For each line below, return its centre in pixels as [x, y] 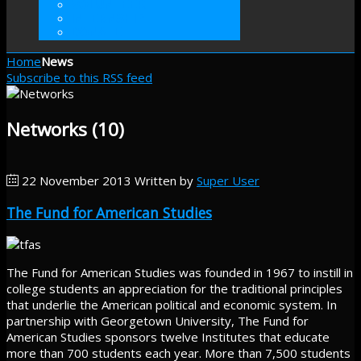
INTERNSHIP [108, 18]
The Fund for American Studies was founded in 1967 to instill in [180, 273]
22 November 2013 [77, 181]
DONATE [96, 32]
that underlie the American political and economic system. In [172, 305]
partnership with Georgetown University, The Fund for [158, 321]
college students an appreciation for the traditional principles [174, 289]
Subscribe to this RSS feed [79, 77]
